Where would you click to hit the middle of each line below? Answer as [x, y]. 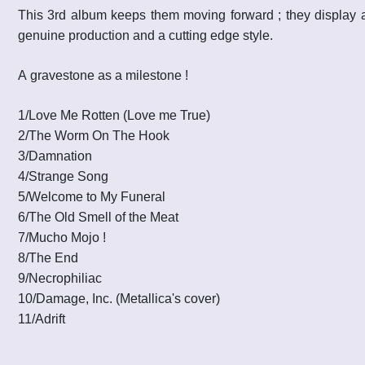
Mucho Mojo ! [67, 238]
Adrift [50, 319]
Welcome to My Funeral [97, 197]
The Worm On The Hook [99, 136]
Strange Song [70, 177]
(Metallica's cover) [168, 299]
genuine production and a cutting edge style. [149, 36]
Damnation [60, 156]
